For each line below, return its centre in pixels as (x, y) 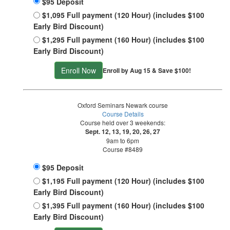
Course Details (123, 114)
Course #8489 (123, 149)
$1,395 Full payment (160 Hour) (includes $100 (123, 206)
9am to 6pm (123, 141)
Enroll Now (79, 71)
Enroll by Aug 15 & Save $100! (147, 70)
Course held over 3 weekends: (123, 123)
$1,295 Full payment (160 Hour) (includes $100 (123, 40)
